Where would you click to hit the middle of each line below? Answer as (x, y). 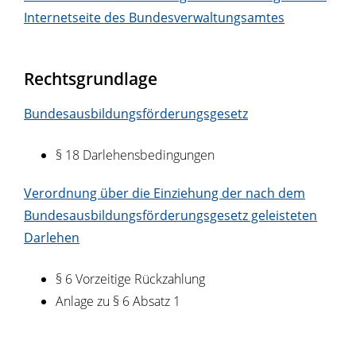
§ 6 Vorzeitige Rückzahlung (130, 279)
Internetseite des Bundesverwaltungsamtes (154, 18)
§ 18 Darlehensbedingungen (137, 155)
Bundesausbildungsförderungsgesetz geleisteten (170, 216)
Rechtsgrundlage (91, 79)
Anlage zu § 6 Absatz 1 (118, 302)
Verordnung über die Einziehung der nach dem (164, 193)
